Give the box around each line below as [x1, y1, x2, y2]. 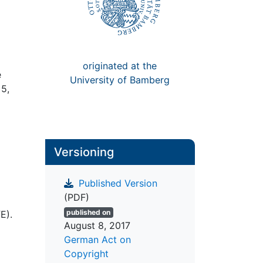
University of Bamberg [70, 73, 170, 86]
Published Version [75, 177, 157, 190]
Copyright [63, 248, 109, 260]
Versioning [53, 145, 114, 159]
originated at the [83, 59, 157, 72]
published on [66, 208, 111, 217]
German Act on [63, 234, 131, 246]
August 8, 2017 [63, 220, 130, 232]
